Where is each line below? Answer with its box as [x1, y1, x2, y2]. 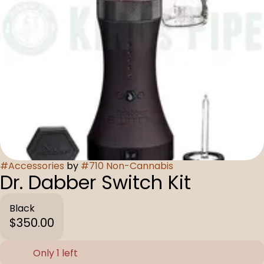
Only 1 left [33, 246, 78, 260]
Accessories [8, 159, 64, 173]
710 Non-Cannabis [89, 159, 173, 173]
